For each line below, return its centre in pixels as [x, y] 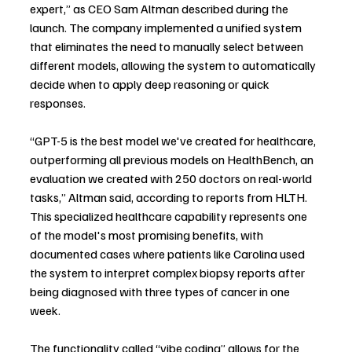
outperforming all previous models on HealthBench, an [173, 159]
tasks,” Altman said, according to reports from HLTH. [170, 197]
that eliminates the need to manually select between [168, 46]
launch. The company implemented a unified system [167, 27]
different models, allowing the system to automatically [174, 65]
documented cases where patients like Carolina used [169, 254]
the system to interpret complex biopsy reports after [169, 273]
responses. [58, 103]
